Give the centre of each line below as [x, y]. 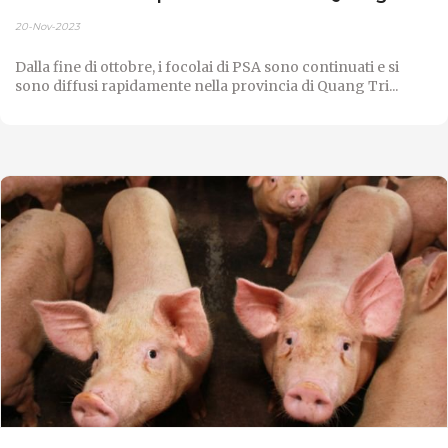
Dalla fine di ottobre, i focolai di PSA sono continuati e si [207, 66]
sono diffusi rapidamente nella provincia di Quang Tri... [206, 85]
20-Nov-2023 [47, 26]
